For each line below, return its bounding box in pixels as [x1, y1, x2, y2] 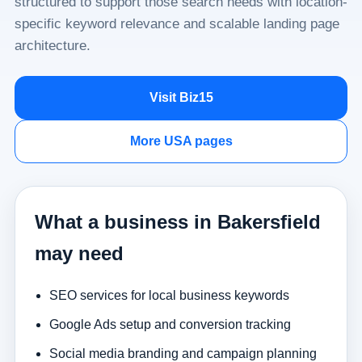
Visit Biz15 [149, 90, 213, 104]
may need [34, 242, 124, 264]
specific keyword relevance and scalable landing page [14, 16, 339, 32]
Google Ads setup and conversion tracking [48, 317, 291, 331]
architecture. [14, 38, 90, 53]
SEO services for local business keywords [48, 288, 289, 302]
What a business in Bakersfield [34, 211, 321, 233]
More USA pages [129, 134, 233, 148]
